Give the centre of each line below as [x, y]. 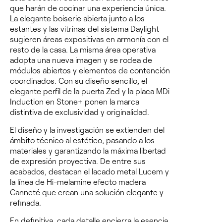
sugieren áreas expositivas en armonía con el [89, 39]
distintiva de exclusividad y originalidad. [80, 112]
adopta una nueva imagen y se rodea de [81, 60]
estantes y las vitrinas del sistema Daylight [84, 29]
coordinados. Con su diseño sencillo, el [79, 81]
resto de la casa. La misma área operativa [83, 50]
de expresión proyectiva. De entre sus [78, 161]
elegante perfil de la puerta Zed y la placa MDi [90, 91]
